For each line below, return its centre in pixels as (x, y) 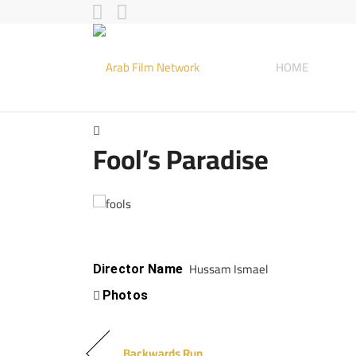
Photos (125, 295)
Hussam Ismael (227, 269)
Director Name (138, 269)
